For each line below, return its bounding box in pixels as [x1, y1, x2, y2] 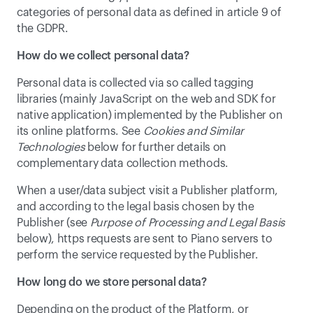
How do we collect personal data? [17, 50, 189, 61]
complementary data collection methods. [17, 158, 229, 169]
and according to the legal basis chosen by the [17, 201, 254, 212]
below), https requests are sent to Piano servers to [17, 233, 272, 245]
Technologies [17, 142, 85, 153]
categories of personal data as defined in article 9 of [17, 7, 282, 18]
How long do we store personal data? [17, 277, 207, 288]
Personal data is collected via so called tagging [17, 78, 254, 89]
